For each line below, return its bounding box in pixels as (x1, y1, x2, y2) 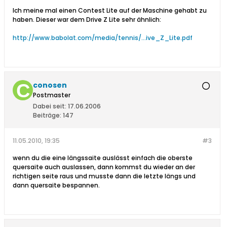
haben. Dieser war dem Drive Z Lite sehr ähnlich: (13, 15, 161, 24)
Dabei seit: (33, 102, 66, 111)
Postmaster (33, 91, 70, 100)
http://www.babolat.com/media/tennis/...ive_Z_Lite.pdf (13, 33, 193, 43)
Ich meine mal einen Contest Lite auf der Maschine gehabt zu (13, 6, 207, 15)
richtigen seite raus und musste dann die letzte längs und (13, 172, 196, 181)
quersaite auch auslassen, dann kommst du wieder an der (13, 163, 195, 172)
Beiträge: (33, 111, 61, 120)
